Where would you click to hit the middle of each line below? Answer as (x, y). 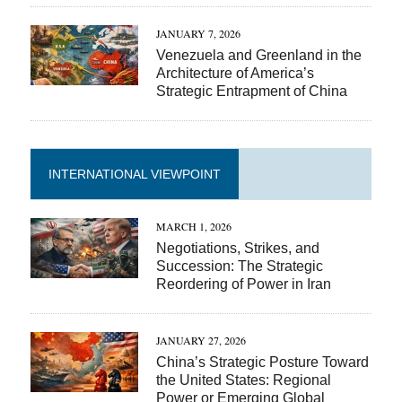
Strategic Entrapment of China (251, 91)
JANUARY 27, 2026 (201, 340)
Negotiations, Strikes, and (237, 248)
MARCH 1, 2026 (193, 226)
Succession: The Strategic (239, 266)
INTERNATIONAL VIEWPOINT (134, 174)
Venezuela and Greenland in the (258, 55)
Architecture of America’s (235, 73)
